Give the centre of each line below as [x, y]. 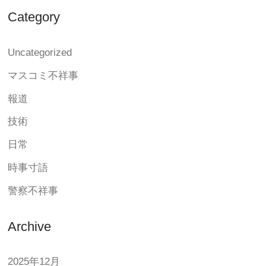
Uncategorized [40, 53]
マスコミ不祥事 [43, 75]
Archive [30, 226]
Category [34, 17]
